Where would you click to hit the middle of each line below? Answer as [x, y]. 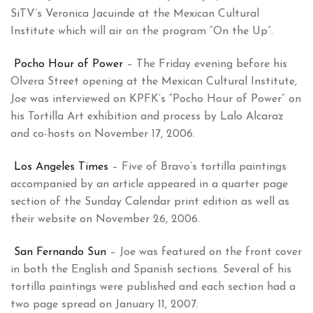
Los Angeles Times [61, 167]
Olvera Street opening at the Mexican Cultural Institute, [154, 82]
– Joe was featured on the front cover [204, 253]
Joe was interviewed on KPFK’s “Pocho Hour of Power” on [156, 100]
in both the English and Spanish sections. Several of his [151, 270]
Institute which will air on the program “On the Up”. [142, 32]
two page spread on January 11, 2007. [104, 305]
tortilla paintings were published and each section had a [153, 287]
